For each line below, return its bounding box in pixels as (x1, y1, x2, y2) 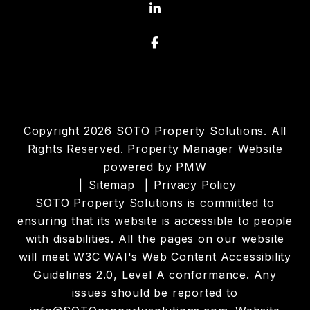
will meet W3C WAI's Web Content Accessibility (19, 250, 291, 264)
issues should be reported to (72, 286, 238, 300)
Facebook (158, 35, 221, 49)
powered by (103, 160, 176, 174)
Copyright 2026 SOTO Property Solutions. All (23, 124, 287, 138)
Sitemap (89, 178, 135, 192)
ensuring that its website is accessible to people (17, 214, 293, 228)
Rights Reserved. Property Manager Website (27, 142, 283, 156)
